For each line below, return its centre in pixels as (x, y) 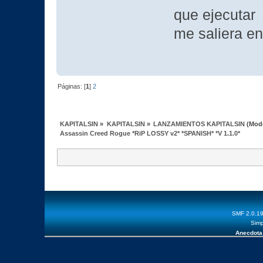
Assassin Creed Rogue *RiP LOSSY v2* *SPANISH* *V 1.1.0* (150, 133)
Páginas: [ (72, 87)
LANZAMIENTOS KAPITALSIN (199, 124)
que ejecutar (216, 15)
